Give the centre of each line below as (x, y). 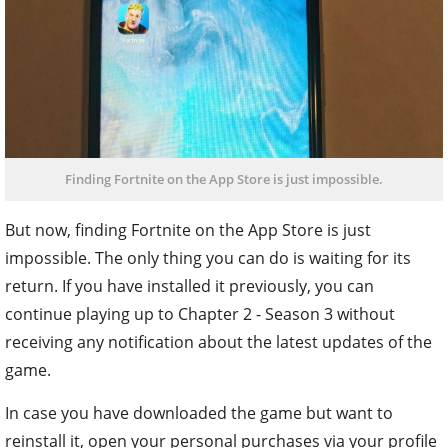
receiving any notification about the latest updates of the (218, 341)
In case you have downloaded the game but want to (199, 412)
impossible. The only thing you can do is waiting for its (208, 257)
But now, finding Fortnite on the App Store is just (188, 229)
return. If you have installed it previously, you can (189, 285)
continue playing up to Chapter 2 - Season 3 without (200, 313)
